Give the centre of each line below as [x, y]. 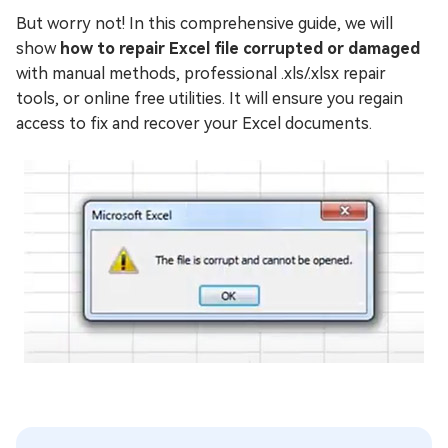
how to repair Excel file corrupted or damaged [240, 48]
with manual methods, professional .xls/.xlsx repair [201, 73]
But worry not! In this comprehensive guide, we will [204, 23]
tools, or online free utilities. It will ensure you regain [209, 98]
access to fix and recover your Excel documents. [194, 123]
